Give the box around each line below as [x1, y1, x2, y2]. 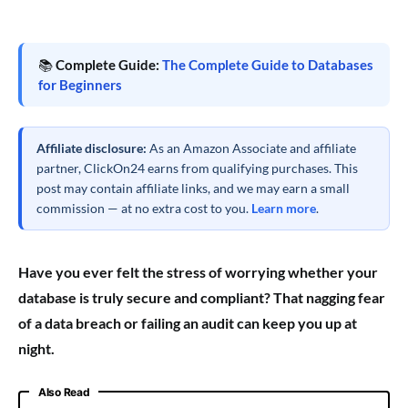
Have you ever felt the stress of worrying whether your [18, 263, 378, 281]
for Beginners [38, 76, 122, 94]
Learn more [251, 200, 316, 217]
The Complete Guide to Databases [162, 56, 373, 74]
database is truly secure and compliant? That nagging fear [18, 289, 385, 307]
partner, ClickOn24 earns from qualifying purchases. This [36, 160, 358, 177]
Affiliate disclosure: [36, 140, 147, 157]
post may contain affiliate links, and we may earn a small [36, 180, 350, 197]
